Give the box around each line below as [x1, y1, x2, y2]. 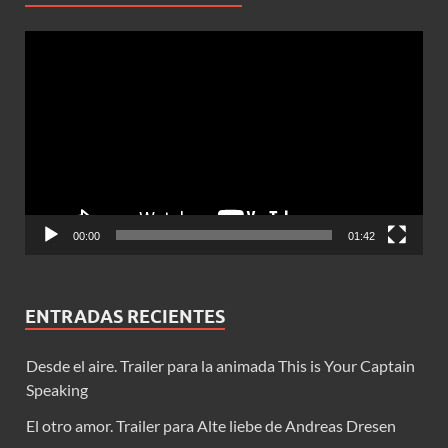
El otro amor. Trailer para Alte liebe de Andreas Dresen [26, 416, 396, 436]
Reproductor [24, 32, 112, 52]
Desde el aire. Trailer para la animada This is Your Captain [26, 356, 415, 376]
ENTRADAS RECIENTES [25, 306, 225, 328]
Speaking [26, 380, 88, 400]
